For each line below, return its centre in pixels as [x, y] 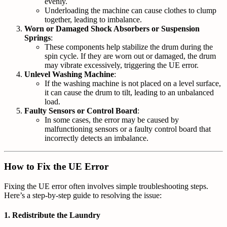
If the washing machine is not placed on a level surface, [133, 83]
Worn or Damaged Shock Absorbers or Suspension [112, 28]
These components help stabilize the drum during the [129, 47]
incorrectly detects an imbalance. [97, 138]
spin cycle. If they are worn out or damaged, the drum [130, 56]
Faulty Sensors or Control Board [81, 110]
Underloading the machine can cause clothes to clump [130, 10]
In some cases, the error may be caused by [112, 120]
